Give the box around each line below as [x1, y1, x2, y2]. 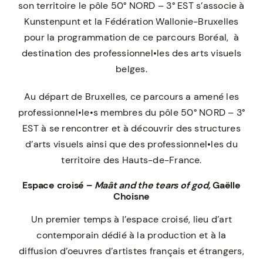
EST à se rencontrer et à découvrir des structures [22, 122, 241, 135]
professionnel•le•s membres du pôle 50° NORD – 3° [18, 106, 245, 119]
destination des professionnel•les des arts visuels [22, 47, 241, 60]
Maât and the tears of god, [94, 179, 213, 192]
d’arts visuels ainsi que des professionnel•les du [25, 138, 238, 151]
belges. [116, 63, 147, 76]
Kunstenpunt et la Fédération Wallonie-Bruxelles [24, 15, 239, 28]
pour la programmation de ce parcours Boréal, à [23, 31, 240, 44]
